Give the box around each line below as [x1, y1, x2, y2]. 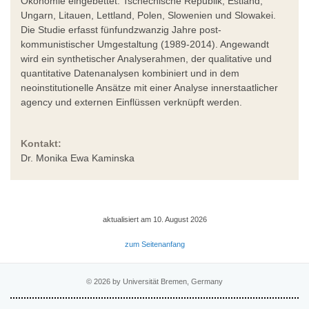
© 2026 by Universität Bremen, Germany [86, 277, 223, 286]
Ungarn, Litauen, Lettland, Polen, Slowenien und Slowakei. [21, 9, 276, 21]
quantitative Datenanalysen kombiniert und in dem [21, 67, 239, 79]
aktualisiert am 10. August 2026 [102, 215, 207, 223]
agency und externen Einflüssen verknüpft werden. [21, 96, 242, 108]
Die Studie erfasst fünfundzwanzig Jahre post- [21, 23, 221, 35]
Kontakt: [21, 137, 61, 149]
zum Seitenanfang [124, 239, 185, 248]
